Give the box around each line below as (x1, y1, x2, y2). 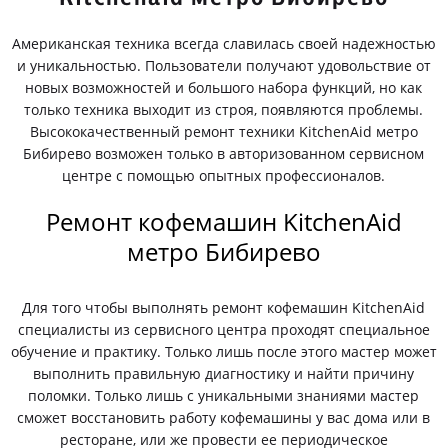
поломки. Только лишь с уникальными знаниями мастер (28, 386, 420, 405)
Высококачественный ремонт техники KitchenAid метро (29, 122, 418, 141)
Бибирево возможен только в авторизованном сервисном (23, 144, 425, 163)
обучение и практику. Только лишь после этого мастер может (10, 342, 437, 361)
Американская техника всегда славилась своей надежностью (11, 34, 436, 53)
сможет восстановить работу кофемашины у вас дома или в (17, 408, 431, 427)
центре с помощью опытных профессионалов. (62, 166, 386, 185)
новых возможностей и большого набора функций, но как (25, 78, 423, 97)
